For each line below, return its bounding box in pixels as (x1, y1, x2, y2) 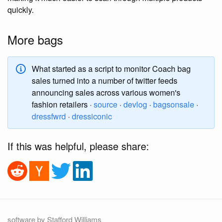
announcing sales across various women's (32, 86, 180, 98)
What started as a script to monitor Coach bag (32, 62, 191, 74)
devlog (123, 98, 147, 110)
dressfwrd (32, 110, 66, 122)
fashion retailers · (32, 98, 94, 110)
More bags (7, 30, 63, 48)
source (94, 98, 117, 110)
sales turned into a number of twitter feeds (32, 74, 177, 86)
